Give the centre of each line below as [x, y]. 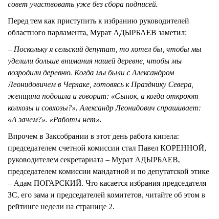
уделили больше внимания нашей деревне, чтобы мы [95, 61]
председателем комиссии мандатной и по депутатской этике [109, 172]
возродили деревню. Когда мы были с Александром [91, 73]
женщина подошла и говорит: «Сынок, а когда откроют [103, 96]
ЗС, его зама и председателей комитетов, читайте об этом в [107, 195]
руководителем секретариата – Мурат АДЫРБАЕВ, [94, 160]
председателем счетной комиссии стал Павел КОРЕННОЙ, [107, 148]
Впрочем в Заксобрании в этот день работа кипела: [93, 136]
